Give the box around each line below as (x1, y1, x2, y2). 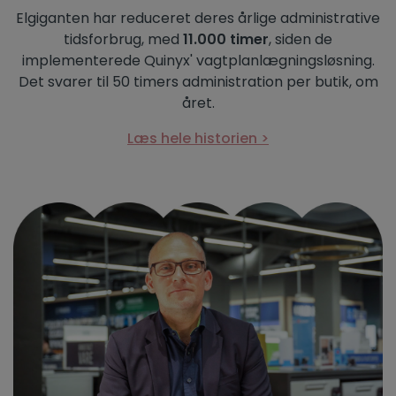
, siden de (269, 28, 332, 49)
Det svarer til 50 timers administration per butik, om (18, 71, 378, 92)
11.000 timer (183, 28, 269, 49)
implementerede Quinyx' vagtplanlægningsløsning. (21, 49, 375, 71)
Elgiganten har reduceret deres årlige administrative (16, 7, 380, 28)
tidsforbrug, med (64, 28, 183, 49)
